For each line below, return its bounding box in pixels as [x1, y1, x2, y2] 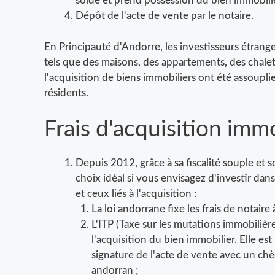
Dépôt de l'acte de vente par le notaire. [76, 10, 254, 21]
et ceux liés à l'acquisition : [76, 188, 196, 199]
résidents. [44, 87, 88, 98]
